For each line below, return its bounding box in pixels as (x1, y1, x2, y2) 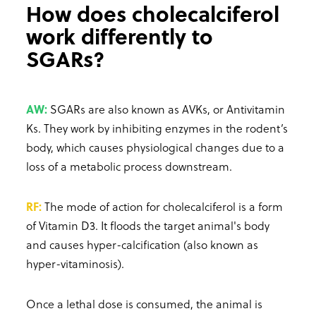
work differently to (26, 20, 213, 51)
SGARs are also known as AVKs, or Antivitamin (50, 100, 285, 117)
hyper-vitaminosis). (26, 255, 124, 272)
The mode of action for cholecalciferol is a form (42, 197, 283, 214)
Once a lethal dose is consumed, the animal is (26, 295, 262, 312)
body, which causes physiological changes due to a (26, 138, 284, 155)
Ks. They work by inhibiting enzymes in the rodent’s (26, 119, 288, 136)
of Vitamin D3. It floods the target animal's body (26, 217, 269, 233)
